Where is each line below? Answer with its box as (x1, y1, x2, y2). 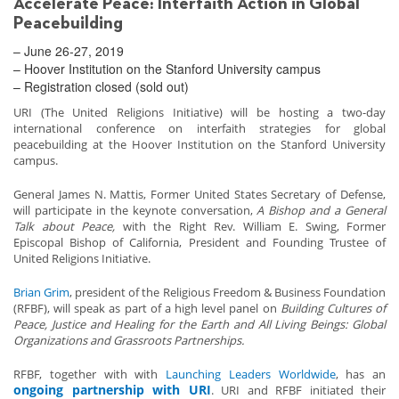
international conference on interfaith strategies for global (13, 120, 386, 137)
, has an (335, 366, 386, 383)
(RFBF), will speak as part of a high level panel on (13, 300, 281, 317)
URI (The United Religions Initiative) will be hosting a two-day (13, 104, 386, 121)
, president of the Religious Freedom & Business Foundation (69, 284, 387, 301)
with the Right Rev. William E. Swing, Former (115, 218, 386, 235)
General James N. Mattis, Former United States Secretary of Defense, (13, 186, 386, 203)
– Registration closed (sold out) (13, 77, 189, 96)
